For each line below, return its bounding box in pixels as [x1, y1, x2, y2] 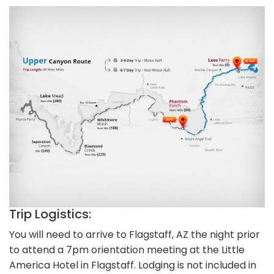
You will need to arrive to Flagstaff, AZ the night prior [9, 227, 260, 242]
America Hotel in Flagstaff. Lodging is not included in [9, 257, 256, 272]
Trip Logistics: [9, 205, 91, 223]
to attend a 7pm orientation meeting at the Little [9, 242, 245, 257]
